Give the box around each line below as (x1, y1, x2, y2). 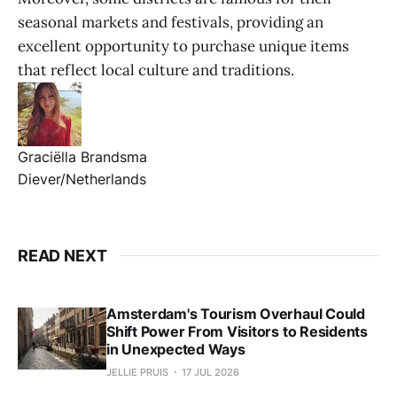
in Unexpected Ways (106, 339, 245, 358)
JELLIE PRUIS (106, 365, 168, 378)
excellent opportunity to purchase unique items (18, 35, 349, 56)
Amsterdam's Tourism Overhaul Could (106, 304, 365, 323)
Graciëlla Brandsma (18, 147, 147, 166)
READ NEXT (18, 245, 107, 265)
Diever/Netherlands (18, 169, 146, 188)
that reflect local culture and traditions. (18, 59, 294, 80)
